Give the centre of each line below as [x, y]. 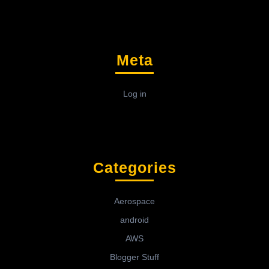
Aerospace [134, 201]
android [134, 220]
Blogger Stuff [134, 257]
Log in [134, 94]
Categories [134, 168]
